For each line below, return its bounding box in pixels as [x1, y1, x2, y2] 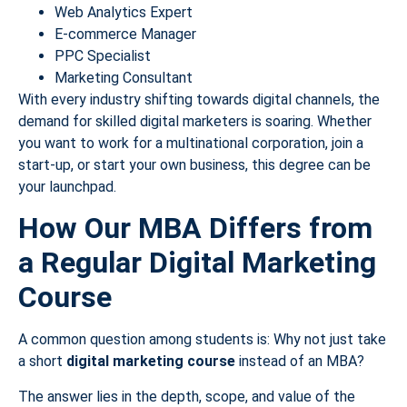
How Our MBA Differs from [18, 211, 372, 246]
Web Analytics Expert [55, 3, 193, 21]
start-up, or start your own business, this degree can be [18, 155, 371, 174]
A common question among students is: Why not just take [18, 331, 386, 349]
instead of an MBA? [235, 352, 364, 371]
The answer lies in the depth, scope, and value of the [18, 387, 355, 405]
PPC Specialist [55, 46, 151, 65]
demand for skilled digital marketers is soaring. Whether [18, 112, 372, 130]
